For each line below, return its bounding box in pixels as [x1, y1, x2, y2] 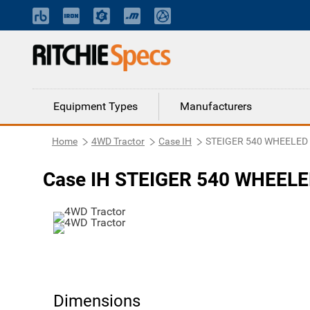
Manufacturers [180, 100, 252, 113]
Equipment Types [53, 100, 138, 113]
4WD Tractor [91, 136, 145, 147]
